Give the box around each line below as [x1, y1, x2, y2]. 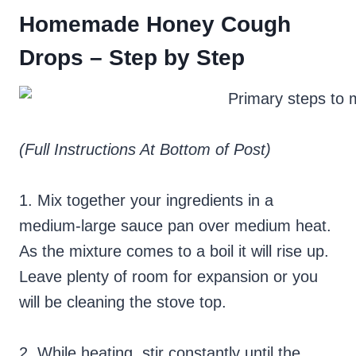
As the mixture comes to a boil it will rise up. [19, 242, 329, 261]
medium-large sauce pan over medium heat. [19, 217, 331, 235]
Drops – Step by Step [19, 45, 245, 71]
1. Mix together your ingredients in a [19, 192, 273, 210]
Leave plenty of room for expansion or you [19, 268, 318, 286]
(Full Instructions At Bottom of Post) [19, 141, 271, 159]
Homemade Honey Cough [19, 12, 291, 37]
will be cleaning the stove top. [19, 293, 226, 311]
